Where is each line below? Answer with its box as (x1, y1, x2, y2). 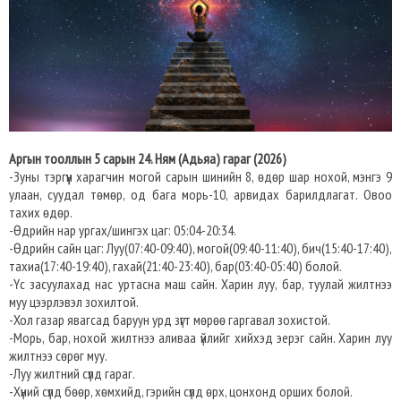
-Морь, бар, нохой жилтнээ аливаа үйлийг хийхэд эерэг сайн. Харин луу (9, 328, 392, 347)
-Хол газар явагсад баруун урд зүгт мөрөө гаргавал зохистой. (9, 311, 330, 329)
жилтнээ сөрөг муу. (9, 346, 107, 365)
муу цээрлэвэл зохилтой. (9, 293, 139, 311)
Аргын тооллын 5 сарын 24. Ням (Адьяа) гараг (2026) (9, 149, 286, 168)
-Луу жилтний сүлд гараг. (9, 364, 135, 383)
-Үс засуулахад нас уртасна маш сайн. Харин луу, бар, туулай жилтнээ (9, 275, 392, 294)
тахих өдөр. (9, 203, 73, 222)
